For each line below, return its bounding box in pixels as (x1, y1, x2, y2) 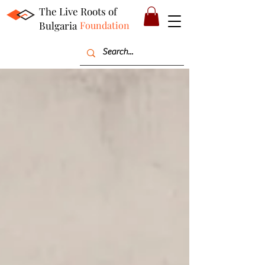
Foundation (80, 19, 130, 32)
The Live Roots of (39, 5, 117, 18)
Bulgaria (39, 19, 77, 32)
